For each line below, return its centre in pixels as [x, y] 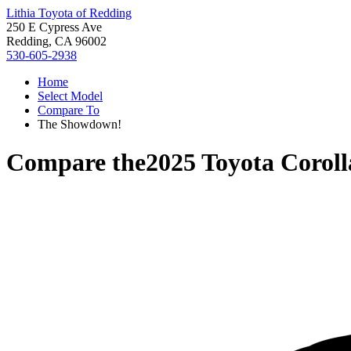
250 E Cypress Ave [54, 27]
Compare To [69, 110]
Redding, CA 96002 [56, 41]
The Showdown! [80, 124]
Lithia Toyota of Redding [69, 13]
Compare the [76, 163]
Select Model [70, 96]
